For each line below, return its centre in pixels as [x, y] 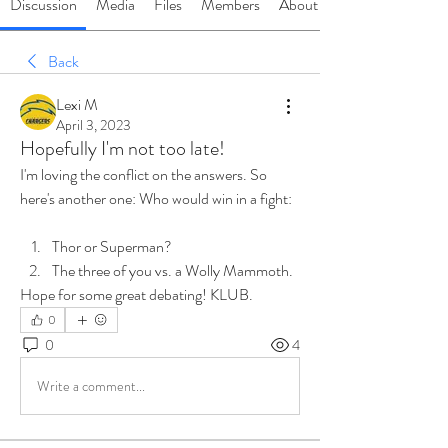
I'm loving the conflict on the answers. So [143, 174]
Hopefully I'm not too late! [122, 148]
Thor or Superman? [112, 246]
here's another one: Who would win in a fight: [156, 198]
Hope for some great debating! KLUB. [138, 294]
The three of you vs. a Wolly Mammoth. [174, 270]
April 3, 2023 [93, 125]
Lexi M [77, 104]
